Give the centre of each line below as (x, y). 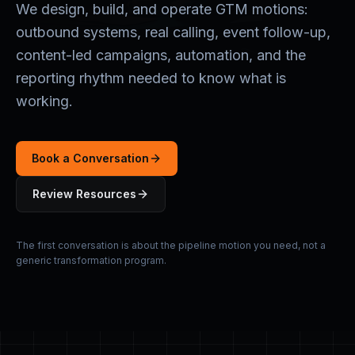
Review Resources (84, 194)
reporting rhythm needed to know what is (151, 78)
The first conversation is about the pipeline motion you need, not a (171, 245)
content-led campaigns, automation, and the (161, 55)
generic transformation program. (91, 260)
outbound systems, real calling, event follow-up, (173, 32)
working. (44, 101)
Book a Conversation (90, 158)
